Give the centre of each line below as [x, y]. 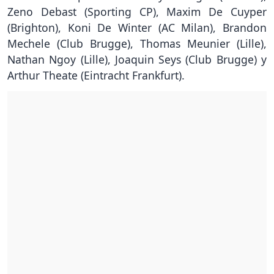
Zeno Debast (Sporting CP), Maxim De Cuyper [137, 12]
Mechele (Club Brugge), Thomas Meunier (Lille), [137, 44]
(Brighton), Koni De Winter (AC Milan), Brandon [137, 28]
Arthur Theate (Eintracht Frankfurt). [96, 76]
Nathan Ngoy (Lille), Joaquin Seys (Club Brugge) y [137, 60]
